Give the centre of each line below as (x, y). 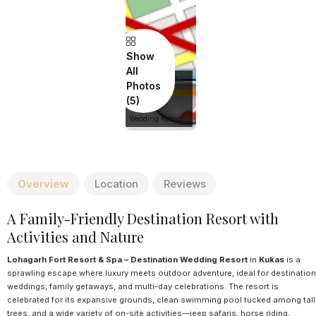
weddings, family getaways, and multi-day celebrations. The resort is (143, 286)
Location (116, 183)
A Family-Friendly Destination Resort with (143, 218)
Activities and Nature (75, 236)
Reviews (185, 183)
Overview (43, 183)
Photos (144, 85)
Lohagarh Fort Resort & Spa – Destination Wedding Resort (127, 259)
